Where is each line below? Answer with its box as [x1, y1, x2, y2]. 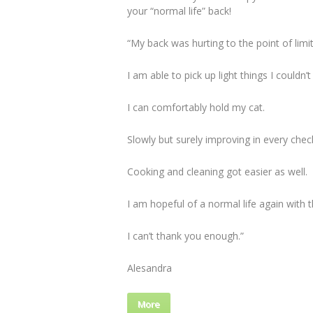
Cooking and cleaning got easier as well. [127, 165, 307, 178]
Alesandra [127, 261, 172, 275]
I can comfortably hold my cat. [127, 101, 265, 114]
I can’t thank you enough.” [127, 229, 244, 242]
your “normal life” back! [127, 4, 231, 17]
